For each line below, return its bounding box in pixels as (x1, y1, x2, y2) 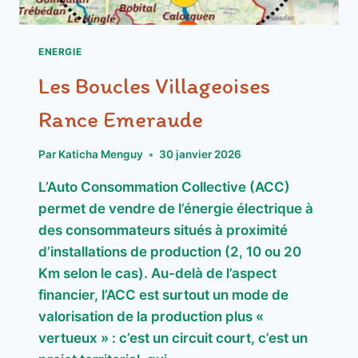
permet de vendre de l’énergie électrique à (38, 201, 313, 217)
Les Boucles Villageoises (38, 71, 270, 99)
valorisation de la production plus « (38, 308, 264, 325)
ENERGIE (38, 45, 82, 58)
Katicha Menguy (58, 148, 144, 161)
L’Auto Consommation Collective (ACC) (38, 179, 290, 196)
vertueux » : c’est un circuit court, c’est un (38, 330, 308, 347)
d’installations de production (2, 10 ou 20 (38, 244, 301, 261)
